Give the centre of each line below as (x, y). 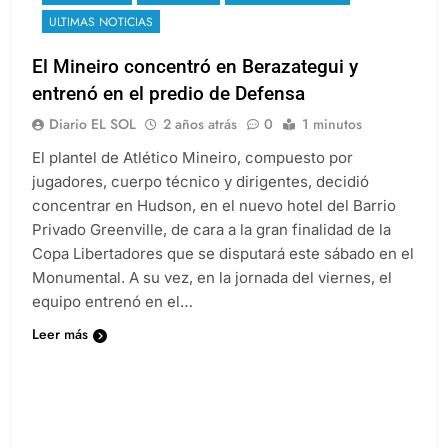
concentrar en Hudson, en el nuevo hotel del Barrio (214, 205)
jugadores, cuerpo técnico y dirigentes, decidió (200, 181)
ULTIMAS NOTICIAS (101, 21)
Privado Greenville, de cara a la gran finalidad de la (211, 229)
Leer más (60, 333)
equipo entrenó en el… (112, 301)
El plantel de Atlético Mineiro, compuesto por (192, 157)
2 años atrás (200, 123)
